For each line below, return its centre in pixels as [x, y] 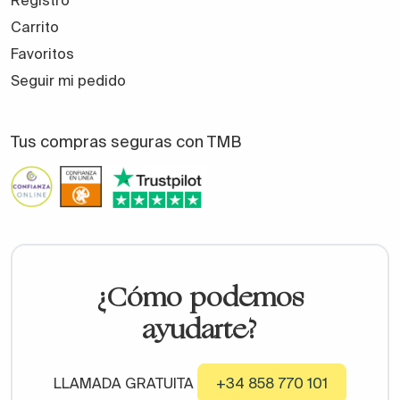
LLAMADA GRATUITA [123, 383]
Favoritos [42, 53]
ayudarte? [200, 330]
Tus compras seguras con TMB [126, 141]
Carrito [35, 26]
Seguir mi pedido [68, 80]
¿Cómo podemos [200, 298]
